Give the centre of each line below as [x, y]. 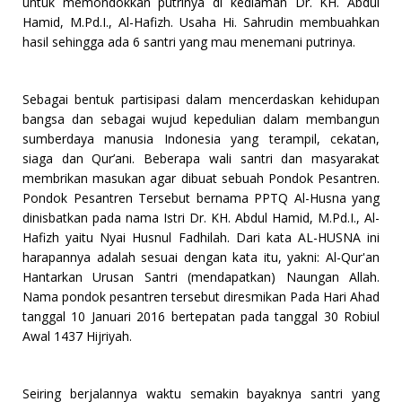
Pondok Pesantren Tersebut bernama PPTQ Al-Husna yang [201, 198]
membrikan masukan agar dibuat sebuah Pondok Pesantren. [201, 179]
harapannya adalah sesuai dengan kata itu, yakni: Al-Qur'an [201, 258]
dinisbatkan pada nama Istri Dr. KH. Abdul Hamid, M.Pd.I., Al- [201, 218]
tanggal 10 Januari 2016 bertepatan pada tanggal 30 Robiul [201, 317]
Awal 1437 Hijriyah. [77, 336]
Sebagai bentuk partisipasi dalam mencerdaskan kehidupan [201, 100]
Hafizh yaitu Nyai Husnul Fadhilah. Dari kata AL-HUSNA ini [201, 238]
